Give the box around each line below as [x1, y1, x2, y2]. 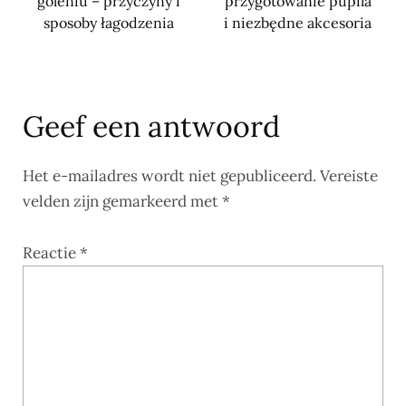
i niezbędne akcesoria [224, 14, 372, 33]
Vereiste [320, 166, 378, 187]
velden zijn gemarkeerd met [23, 191, 222, 212]
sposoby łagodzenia [43, 14, 174, 33]
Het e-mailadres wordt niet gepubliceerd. [23, 166, 316, 187]
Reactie [23, 243, 80, 264]
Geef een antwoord [23, 108, 280, 146]
